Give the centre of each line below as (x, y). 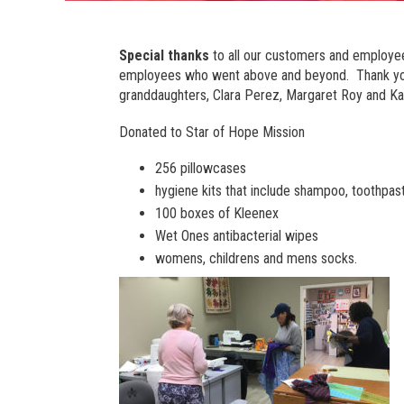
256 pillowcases (201, 169)
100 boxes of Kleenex (217, 214)
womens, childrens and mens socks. (256, 259)
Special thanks (164, 55)
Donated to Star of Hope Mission (212, 133)
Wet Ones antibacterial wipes (237, 236)
